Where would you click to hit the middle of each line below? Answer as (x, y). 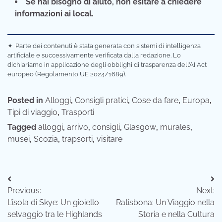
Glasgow (140, 127)
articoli (27, 199)
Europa (196, 101)
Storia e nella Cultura (176, 215)
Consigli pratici (101, 101)
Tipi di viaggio (32, 112)
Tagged (23, 127)
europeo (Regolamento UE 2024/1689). (67, 74)
